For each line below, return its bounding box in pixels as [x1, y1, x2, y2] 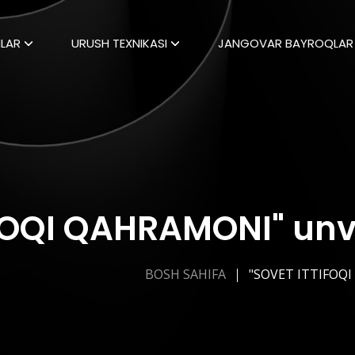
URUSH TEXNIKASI [71, 35, 167, 52]
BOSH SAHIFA [144, 265, 226, 283]
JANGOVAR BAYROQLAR [218, 35, 353, 52]
